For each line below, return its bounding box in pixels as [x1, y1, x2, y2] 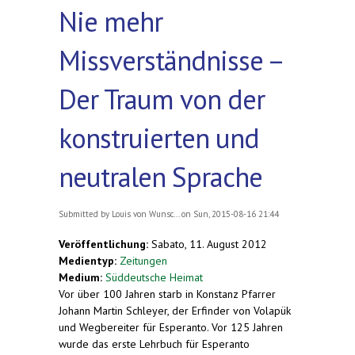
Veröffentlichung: [59, 236, 151, 251]
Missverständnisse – [59, 41, 282, 78]
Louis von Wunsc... [112, 208, 179, 219]
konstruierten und [59, 119, 259, 156]
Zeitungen [120, 253, 167, 268]
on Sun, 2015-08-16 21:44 [179, 208, 279, 219]
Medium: [59, 269, 105, 284]
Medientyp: [59, 253, 120, 268]
